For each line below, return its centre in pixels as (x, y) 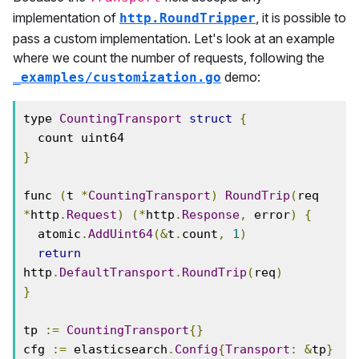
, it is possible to (301, 18)
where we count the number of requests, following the (169, 58)
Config (196, 349)
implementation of (66, 18)
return (59, 253)
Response (211, 215)
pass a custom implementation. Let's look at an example (174, 38)
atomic (59, 234)
